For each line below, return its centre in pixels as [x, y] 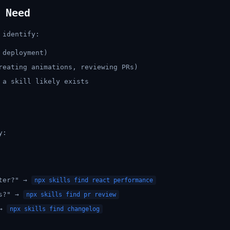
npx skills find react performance [94, 180]
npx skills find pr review [71, 195]
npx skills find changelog [55, 209]
